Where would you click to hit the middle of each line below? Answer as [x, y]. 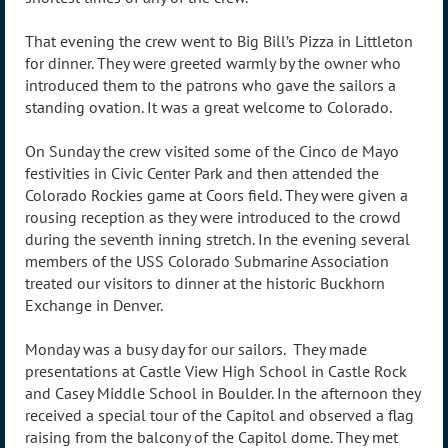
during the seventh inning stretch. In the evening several [217, 238]
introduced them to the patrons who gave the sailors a [210, 84]
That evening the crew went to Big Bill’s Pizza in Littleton [219, 40]
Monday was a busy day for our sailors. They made [196, 348]
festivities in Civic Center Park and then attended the [202, 172]
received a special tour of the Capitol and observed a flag [219, 414]
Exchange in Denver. [94, 304]
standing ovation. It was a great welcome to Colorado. [208, 106]
